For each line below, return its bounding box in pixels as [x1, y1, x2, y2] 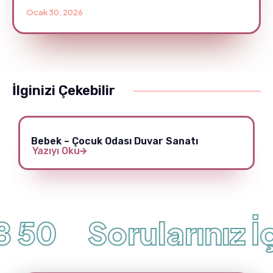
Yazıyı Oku [32, 145, 80, 157]
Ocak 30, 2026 [26, 7, 83, 17]
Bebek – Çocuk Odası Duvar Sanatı [31, 135, 198, 147]
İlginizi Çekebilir [12, 82, 115, 99]
